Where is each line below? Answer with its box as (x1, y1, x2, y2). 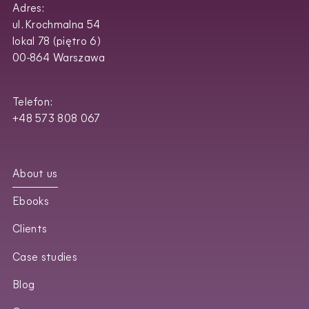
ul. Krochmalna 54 (12, 19, 101, 31)
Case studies (12, 252, 78, 263)
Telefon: (12, 97, 55, 108)
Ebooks (12, 197, 50, 208)
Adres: (12, 3, 45, 14)
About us (12, 169, 58, 181)
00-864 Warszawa (12, 52, 106, 64)
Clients (12, 224, 48, 236)
